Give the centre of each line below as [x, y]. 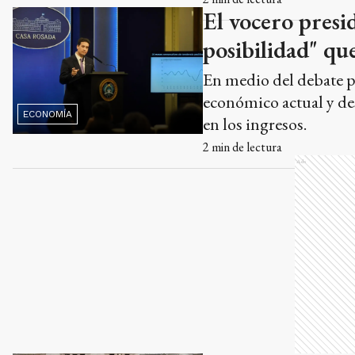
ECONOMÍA [48, 114]
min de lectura [246, 147]
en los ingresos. [255, 124]
